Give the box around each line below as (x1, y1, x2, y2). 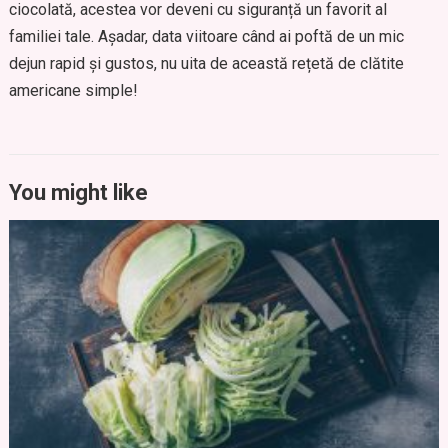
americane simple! (8, 81, 138, 100)
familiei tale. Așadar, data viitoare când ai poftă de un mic (8, 27, 404, 46)
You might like (8, 180, 148, 205)
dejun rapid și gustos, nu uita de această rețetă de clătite (8, 54, 404, 73)
